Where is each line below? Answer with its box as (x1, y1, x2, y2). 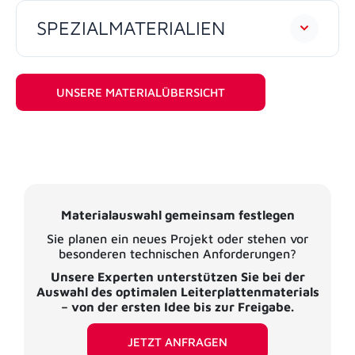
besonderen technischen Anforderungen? (59, 246, 296, 261)
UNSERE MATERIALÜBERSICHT (56, 86, 225, 100)
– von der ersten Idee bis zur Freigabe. (61, 300, 294, 315)
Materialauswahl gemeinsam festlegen (60, 208, 295, 223)
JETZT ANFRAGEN (128, 334, 227, 349)
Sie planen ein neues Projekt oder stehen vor (47, 231, 308, 246)
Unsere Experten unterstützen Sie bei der (50, 269, 305, 284)
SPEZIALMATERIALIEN (36, 17, 225, 40)
